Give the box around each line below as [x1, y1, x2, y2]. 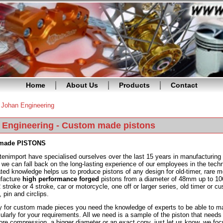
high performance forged [22, 175, 99, 183]
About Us [66, 81, 98, 89]
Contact [170, 81, 198, 89]
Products [118, 81, 150, 89]
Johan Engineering [1, 102, 55, 109]
